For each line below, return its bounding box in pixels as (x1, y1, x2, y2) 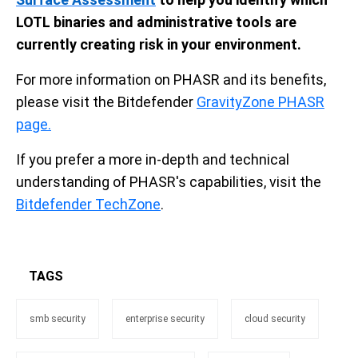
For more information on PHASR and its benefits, (16, 71, 326, 89)
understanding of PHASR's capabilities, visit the (16, 173, 321, 191)
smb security (30, 313, 86, 325)
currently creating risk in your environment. (16, 36, 301, 54)
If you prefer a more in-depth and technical (16, 151, 289, 169)
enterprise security (125, 313, 205, 325)
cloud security (245, 313, 305, 325)
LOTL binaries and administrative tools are (16, 14, 296, 31)
